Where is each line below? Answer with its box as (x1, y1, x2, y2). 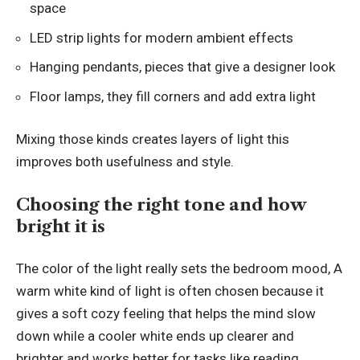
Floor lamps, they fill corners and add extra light (30, 88, 316, 104)
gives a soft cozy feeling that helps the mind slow (16, 305, 316, 322)
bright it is (16, 215, 105, 236)
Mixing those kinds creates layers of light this (16, 131, 289, 148)
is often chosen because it (162, 283, 324, 300)
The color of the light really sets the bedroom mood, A (16, 260, 342, 277)
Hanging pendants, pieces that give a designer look (30, 59, 335, 76)
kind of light (90, 283, 162, 300)
